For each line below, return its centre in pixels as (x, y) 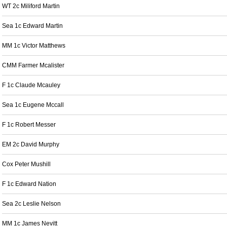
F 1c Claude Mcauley (31, 85)
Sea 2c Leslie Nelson (31, 204)
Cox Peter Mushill (26, 164)
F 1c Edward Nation (29, 184)
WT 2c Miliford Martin (31, 6)
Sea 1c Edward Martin (32, 26)
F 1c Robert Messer (29, 125)
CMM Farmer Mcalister (33, 65)
